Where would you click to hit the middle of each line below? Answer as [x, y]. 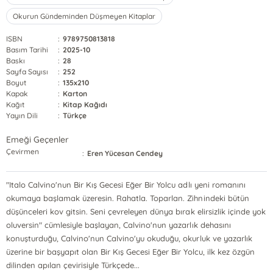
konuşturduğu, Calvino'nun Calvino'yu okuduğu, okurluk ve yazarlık [129, 238]
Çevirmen [23, 151]
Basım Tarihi [27, 50]
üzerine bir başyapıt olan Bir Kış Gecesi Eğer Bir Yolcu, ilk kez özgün [130, 252]
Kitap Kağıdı [85, 105]
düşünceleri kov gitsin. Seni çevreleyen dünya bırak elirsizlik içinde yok [136, 211]
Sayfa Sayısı [27, 72]
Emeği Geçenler [38, 140]
